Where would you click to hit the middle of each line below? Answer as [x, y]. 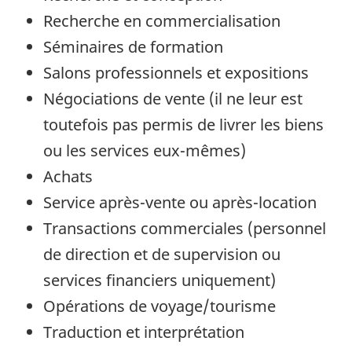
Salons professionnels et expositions [176, 73]
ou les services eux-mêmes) [145, 151]
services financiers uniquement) [159, 280]
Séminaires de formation [133, 47]
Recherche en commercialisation [162, 21]
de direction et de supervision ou [162, 255]
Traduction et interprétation [144, 332]
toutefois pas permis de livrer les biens [183, 125]
